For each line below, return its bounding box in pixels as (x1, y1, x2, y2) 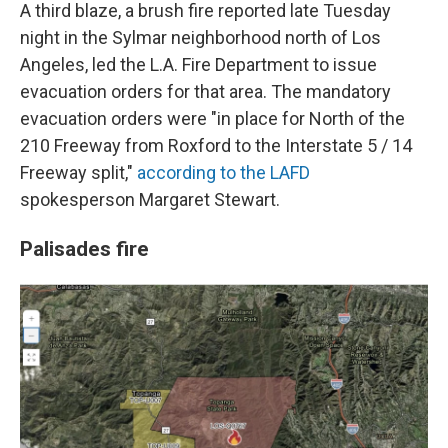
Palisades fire (20, 236, 149, 261)
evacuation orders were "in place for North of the (20, 108, 405, 129)
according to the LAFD (137, 162, 310, 183)
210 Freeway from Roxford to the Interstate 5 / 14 (20, 135, 412, 156)
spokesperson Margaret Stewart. (20, 189, 280, 210)
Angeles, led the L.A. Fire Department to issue (20, 54, 377, 75)
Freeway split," (20, 162, 137, 183)
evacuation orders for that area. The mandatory (20, 81, 391, 102)
